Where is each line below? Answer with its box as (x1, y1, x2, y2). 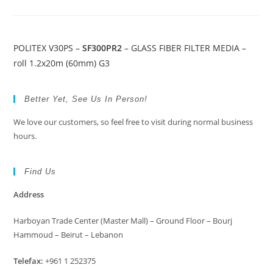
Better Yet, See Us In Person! (24, 94, 148, 104)
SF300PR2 (82, 42, 122, 54)
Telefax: (13, 255, 44, 266)
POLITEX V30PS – (13, 42, 83, 54)
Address (13, 189, 44, 200)
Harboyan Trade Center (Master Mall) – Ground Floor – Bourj (13, 215, 233, 226)
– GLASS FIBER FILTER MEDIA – (122, 42, 247, 54)
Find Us (24, 167, 57, 176)
